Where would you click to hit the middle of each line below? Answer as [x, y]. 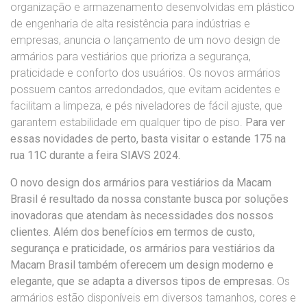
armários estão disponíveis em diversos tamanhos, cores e [153, 298]
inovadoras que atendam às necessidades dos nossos [142, 216]
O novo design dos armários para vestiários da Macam [141, 183]
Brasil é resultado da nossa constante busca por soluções [149, 199]
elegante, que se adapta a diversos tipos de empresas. [142, 282]
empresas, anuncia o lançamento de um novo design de [145, 40]
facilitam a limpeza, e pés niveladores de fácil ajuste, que [146, 106]
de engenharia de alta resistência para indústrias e [130, 24]
